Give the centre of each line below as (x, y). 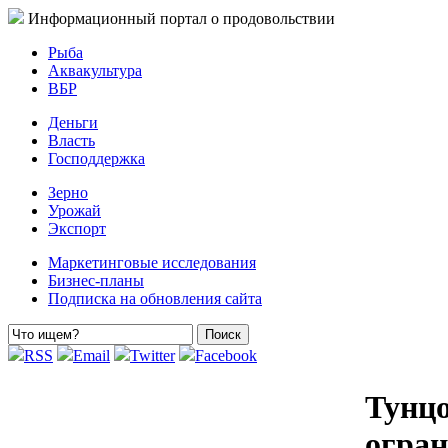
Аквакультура (95, 70)
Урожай (74, 210)
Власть (71, 140)
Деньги (73, 122)
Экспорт (77, 228)
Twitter (152, 355)
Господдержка (96, 158)
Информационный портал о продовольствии (181, 18)
